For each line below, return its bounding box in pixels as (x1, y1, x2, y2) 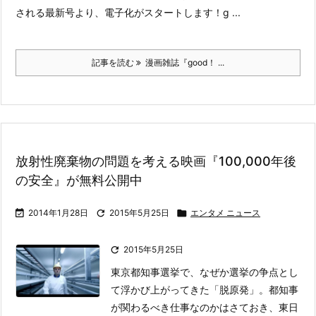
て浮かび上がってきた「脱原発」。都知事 (111, 284, 299, 296)
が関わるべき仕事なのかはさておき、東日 (111, 301, 299, 313)
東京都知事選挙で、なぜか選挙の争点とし (111, 266, 299, 278)
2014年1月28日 (28, 207, 88, 218)
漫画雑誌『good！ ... (141, 57, 224, 68)
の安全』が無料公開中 (16, 173, 142, 188)
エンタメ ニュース (190, 207, 260, 218)
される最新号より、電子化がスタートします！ (16, 6, 223, 18)
